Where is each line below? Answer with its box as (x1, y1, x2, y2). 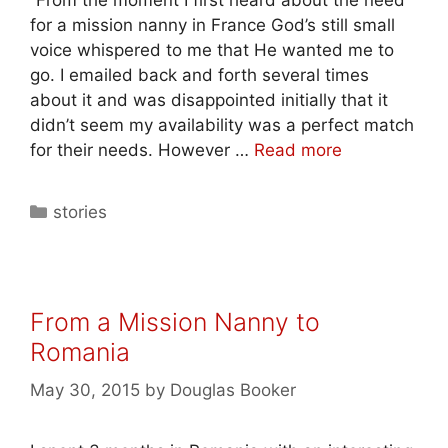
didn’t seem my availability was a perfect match (30, 114, 414, 135)
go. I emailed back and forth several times (30, 64, 369, 85)
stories (53, 201, 108, 222)
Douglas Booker (170, 380, 296, 400)
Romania (30, 336, 130, 367)
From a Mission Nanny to (30, 306, 320, 337)
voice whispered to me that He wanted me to (30, 39, 394, 60)
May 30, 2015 (30, 380, 140, 400)
